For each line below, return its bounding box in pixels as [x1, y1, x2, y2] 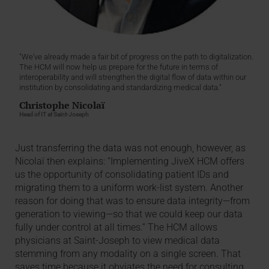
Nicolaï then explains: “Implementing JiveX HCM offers [15, 156, 245, 168]
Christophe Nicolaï [19, 98, 104, 112]
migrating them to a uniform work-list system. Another [15, 182, 244, 194]
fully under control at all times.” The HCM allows [15, 222, 218, 234]
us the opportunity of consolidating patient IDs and [15, 169, 229, 181]
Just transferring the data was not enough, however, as [15, 142, 246, 154]
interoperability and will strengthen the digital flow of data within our [19, 73, 246, 82]
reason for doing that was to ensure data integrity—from [15, 195, 250, 207]
